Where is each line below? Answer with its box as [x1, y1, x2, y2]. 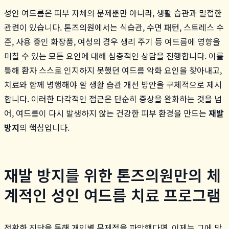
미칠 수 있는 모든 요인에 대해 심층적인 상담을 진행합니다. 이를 [4, 49, 224, 62]
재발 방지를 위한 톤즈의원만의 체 [4, 163, 221, 186]
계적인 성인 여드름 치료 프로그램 [4, 183, 221, 206]
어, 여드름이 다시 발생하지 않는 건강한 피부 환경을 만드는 [4, 106, 209, 119]
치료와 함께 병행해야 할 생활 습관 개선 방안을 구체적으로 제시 [4, 78, 222, 90]
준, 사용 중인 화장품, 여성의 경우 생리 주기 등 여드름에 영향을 [4, 35, 220, 48]
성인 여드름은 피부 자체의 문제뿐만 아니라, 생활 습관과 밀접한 [4, 6, 222, 19]
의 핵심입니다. [19, 121, 70, 133]
